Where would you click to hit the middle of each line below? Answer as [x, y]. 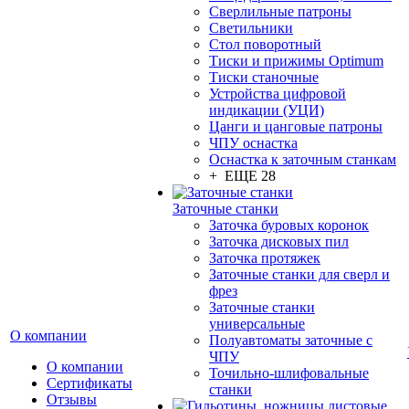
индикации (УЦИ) [267, 110]
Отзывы [72, 399]
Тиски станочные [264, 77]
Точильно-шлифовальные [289, 373]
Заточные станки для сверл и [299, 274]
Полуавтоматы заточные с [291, 340]
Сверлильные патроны [280, 11]
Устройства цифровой [278, 94]
